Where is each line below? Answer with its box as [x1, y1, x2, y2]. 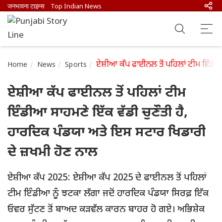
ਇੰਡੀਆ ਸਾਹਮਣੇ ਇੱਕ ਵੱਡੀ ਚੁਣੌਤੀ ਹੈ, [7, 105, 188, 122]
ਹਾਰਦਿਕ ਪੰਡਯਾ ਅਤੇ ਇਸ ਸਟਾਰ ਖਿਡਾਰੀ [7, 124, 206, 142]
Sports [65, 60, 87, 70]
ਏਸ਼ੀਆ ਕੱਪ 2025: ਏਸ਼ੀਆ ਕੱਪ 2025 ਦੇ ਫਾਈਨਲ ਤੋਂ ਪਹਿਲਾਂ [7, 172, 207, 184]
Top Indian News [51, 2, 102, 11]
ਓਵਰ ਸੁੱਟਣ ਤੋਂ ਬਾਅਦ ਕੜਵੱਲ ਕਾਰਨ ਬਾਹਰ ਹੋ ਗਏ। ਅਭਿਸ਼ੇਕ [7, 204, 205, 216]
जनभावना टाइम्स [7, 2, 45, 11]
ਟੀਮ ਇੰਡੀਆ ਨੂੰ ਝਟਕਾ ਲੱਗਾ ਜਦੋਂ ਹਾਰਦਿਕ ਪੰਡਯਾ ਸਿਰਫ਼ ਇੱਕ [7, 188, 209, 200]
